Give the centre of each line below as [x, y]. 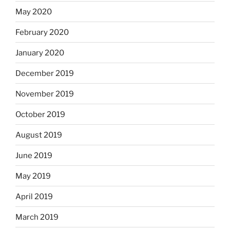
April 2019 [34, 196]
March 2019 [37, 217]
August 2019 [39, 135]
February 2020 [42, 32]
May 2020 [34, 12]
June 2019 [34, 155]
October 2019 [40, 114]
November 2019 [45, 94]
